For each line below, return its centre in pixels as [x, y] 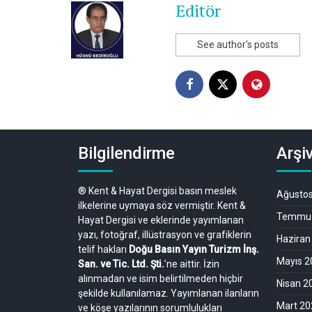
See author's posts [238, 44]
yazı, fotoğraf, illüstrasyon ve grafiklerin [165, 234]
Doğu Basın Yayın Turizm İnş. [194, 249]
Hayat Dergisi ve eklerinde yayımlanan [161, 220]
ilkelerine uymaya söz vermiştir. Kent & [162, 205]
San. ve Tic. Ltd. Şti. [121, 264]
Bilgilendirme [126, 153]
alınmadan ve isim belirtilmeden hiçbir [161, 278]
